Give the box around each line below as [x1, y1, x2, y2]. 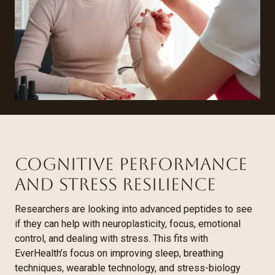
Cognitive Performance [15, 153, 247, 174]
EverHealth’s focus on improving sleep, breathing [15, 247, 223, 259]
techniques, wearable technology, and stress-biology [15, 261, 241, 274]
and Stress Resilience [15, 174, 216, 194]
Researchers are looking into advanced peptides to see [15, 203, 252, 215]
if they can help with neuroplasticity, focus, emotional [15, 217, 241, 230]
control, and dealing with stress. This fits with [15, 232, 208, 244]
